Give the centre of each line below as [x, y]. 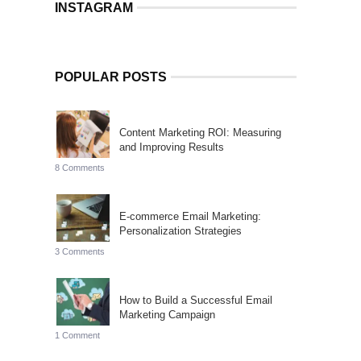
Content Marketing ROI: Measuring [200, 133]
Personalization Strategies [180, 231]
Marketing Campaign [167, 315]
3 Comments [80, 251]
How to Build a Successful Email [196, 300]
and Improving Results [172, 147]
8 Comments [80, 168]
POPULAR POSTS [111, 77]
